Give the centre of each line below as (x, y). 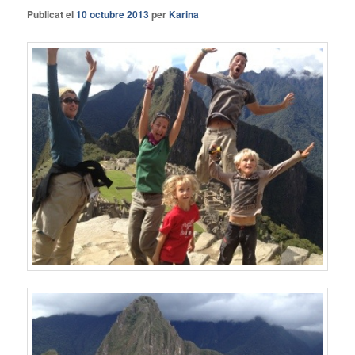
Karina (184, 14)
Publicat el (52, 14)
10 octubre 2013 (113, 14)
